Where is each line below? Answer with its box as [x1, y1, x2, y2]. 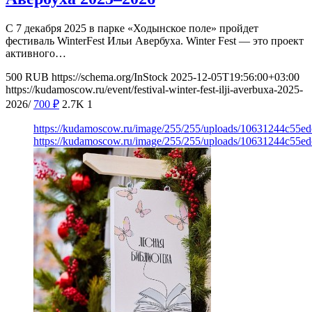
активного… [6, 47, 66, 60]
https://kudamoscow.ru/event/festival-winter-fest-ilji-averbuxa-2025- [6, 84, 303, 96]
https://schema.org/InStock [52, 71, 168, 84]
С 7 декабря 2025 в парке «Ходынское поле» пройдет [6, 22, 258, 35]
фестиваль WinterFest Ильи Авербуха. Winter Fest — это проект [6, 35, 304, 47]
